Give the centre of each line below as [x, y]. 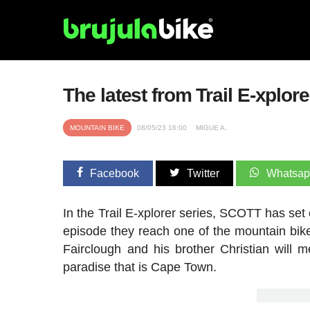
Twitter [203, 173]
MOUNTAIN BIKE [98, 128]
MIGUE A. [212, 128]
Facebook [115, 173]
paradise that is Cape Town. [140, 267]
